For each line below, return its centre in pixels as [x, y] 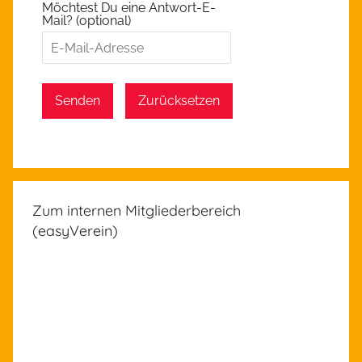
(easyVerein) [75, 231]
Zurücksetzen [179, 101]
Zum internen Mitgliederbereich [137, 211]
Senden [78, 101]
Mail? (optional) [86, 21]
